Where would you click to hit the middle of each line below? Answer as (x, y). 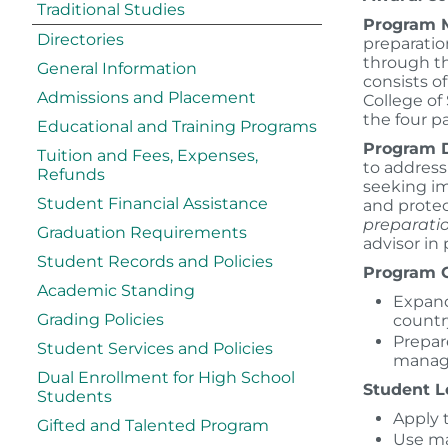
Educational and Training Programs (177, 126)
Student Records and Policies (155, 261)
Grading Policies (100, 319)
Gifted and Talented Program (153, 425)
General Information (117, 68)
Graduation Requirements (142, 232)
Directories (80, 39)
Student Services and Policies (155, 348)
